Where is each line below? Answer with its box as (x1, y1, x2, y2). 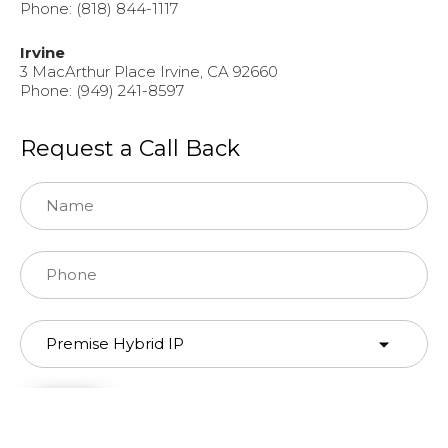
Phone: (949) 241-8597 (20, 81, 184, 101)
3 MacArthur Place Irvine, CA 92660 (20, 62, 278, 82)
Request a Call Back (20, 135, 240, 163)
